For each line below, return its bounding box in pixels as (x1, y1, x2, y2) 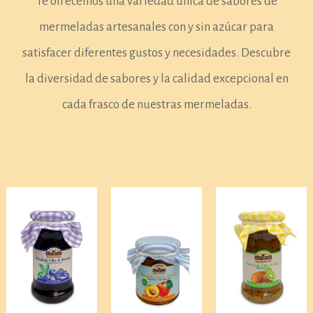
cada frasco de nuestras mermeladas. (61, 97, 252, 111)
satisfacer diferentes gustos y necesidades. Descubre (22, 45, 291, 59)
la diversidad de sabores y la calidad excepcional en (24, 71, 289, 85)
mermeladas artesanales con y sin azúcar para (39, 20, 274, 34)
